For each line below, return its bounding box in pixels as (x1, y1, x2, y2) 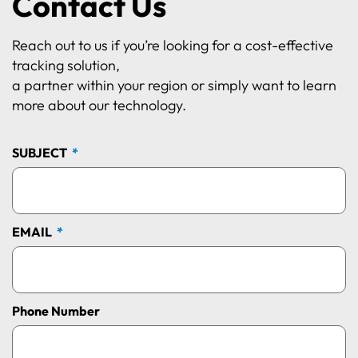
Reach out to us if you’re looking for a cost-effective (12, 35, 333, 54)
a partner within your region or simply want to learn (12, 75, 336, 94)
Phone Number (12, 302, 100, 319)
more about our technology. (12, 95, 186, 114)
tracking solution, (12, 55, 120, 74)
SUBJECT (12, 144, 70, 161)
